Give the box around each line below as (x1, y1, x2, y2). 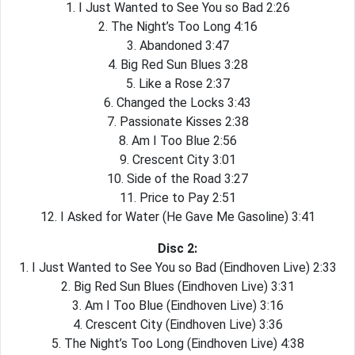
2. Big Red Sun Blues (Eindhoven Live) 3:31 (60, 279, 295, 294)
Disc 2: (158, 241, 197, 256)
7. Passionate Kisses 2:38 (106, 114, 249, 129)
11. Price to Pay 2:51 (119, 190, 236, 205)
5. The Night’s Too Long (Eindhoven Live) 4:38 (51, 336, 304, 351)
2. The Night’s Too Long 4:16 (97, 19, 258, 34)
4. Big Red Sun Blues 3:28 (107, 57, 248, 72)
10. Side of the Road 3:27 (107, 171, 248, 186)
